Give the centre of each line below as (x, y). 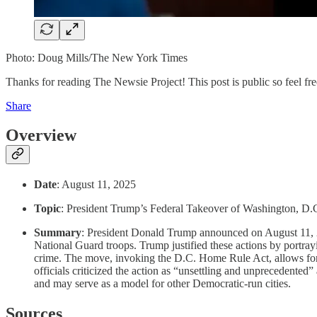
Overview (41, 136)
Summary (58, 233)
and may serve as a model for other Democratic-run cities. (162, 284)
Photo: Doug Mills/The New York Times (97, 57)
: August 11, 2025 (96, 185)
